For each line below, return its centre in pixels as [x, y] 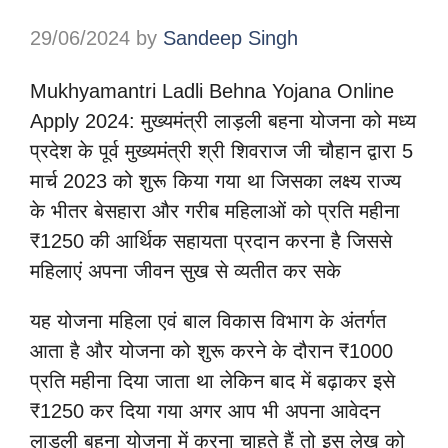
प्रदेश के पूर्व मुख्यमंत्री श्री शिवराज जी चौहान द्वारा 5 [221, 151]
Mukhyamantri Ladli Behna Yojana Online [212, 91]
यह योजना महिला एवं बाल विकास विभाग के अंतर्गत [208, 321]
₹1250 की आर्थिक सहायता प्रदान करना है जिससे [211, 241]
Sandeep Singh [230, 38]
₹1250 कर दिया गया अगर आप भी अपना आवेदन [205, 411]
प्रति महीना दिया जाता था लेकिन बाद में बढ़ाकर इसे [212, 381]
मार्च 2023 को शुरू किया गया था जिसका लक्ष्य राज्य [215, 181]
